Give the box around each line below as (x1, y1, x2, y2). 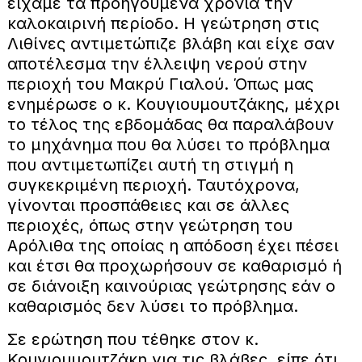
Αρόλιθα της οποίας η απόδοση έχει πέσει (6, 235, 339, 255)
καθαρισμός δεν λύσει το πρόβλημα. (6, 296, 298, 316)
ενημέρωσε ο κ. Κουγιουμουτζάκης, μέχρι (6, 94, 339, 114)
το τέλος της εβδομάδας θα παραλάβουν (6, 114, 334, 134)
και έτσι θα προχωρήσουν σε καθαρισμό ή (6, 255, 342, 276)
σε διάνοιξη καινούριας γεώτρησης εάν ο (6, 276, 335, 296)
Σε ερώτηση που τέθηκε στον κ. (6, 329, 259, 349)
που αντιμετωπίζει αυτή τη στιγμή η (6, 154, 293, 175)
